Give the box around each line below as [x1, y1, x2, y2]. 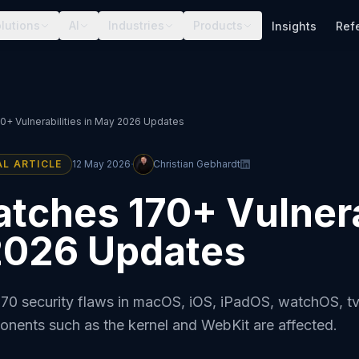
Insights [272, 18, 317, 33]
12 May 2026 [72, 158, 131, 170]
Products [193, 18, 243, 32]
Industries [108, 18, 164, 32]
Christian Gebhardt [153, 158, 241, 170]
